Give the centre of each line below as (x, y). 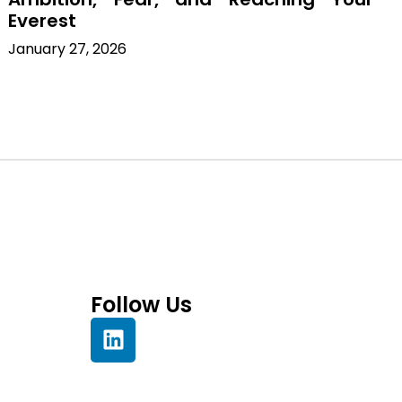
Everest (43, 20)
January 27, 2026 (68, 48)
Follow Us (141, 304)
